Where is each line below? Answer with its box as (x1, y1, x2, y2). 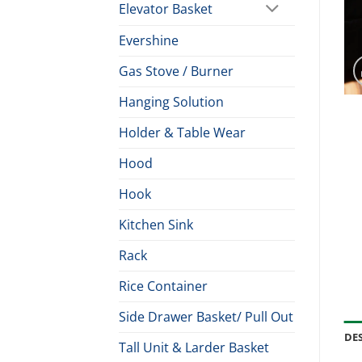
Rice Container (119, 277, 208, 296)
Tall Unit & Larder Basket (119, 339, 269, 357)
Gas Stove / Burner (119, 62, 234, 81)
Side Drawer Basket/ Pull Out (119, 308, 293, 326)
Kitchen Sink (119, 216, 193, 234)
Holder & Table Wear (119, 124, 246, 142)
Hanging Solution (119, 93, 224, 112)
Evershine (119, 32, 179, 50)
